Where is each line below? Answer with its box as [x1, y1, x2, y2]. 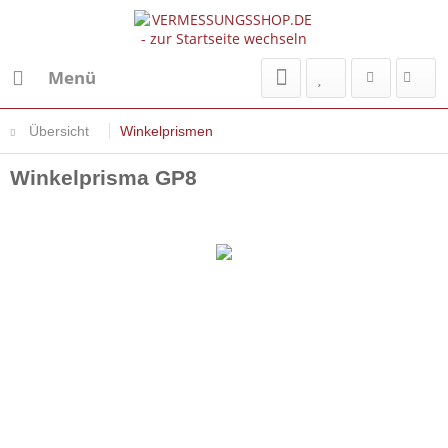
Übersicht [29, 123, 89, 139]
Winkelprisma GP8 [10, 166, 197, 189]
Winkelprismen [120, 123, 213, 139]
